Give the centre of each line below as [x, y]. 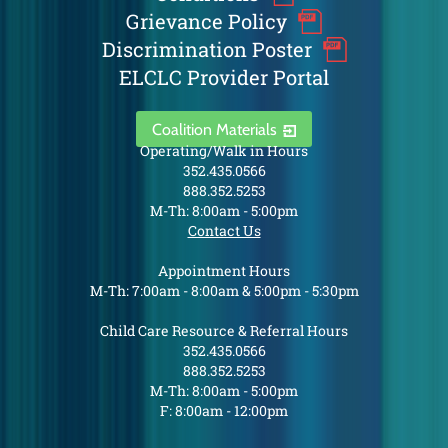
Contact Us [224, 230]
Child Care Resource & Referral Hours [224, 330]
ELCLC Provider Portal [224, 77]
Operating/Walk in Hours [224, 150]
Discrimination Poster [206, 49]
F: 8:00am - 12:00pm [224, 410]
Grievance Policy [206, 21]
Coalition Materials [214, 129]
